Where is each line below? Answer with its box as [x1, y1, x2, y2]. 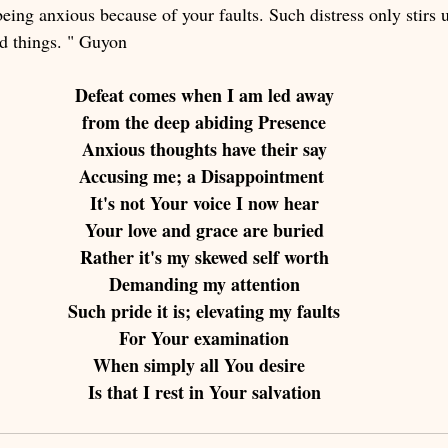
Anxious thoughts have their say [81, 136, 327, 163]
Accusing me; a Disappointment [79, 163, 329, 190]
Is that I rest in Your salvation [87, 379, 321, 406]
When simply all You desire [93, 352, 315, 379]
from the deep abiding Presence [82, 109, 326, 136]
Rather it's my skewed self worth [79, 244, 329, 271]
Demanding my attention [108, 271, 300, 298]
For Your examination [119, 325, 289, 352]
